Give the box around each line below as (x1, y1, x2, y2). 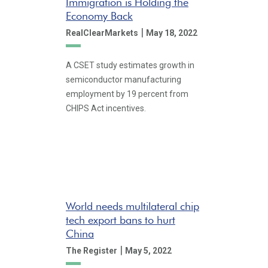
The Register (66, 245, 117, 255)
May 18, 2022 (146, 28, 197, 38)
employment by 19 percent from (66, 89, 188, 99)
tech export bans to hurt (66, 213, 175, 226)
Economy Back (66, 9, 133, 22)
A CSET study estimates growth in (66, 60, 194, 70)
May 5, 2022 (125, 245, 172, 255)
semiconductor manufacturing (66, 75, 181, 84)
